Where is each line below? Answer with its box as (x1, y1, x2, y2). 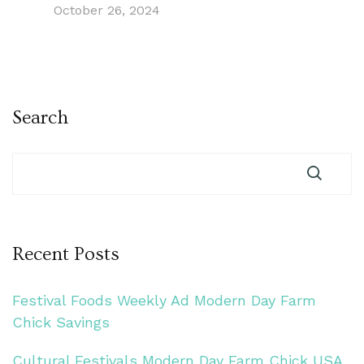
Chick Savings (12, 313, 110, 331)
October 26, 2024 (53, 2, 160, 18)
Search (12, 106, 68, 128)
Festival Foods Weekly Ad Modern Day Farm (12, 291, 316, 309)
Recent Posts (12, 242, 119, 265)
